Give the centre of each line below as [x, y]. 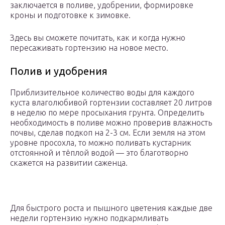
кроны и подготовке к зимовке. [70, 15]
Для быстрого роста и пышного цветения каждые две [111, 208]
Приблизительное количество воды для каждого [102, 93]
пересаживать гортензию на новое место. [89, 48]
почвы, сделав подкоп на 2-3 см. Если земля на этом [108, 133]
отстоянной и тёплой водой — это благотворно [99, 153]
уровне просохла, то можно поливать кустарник [101, 143]
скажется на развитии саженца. [69, 163]
